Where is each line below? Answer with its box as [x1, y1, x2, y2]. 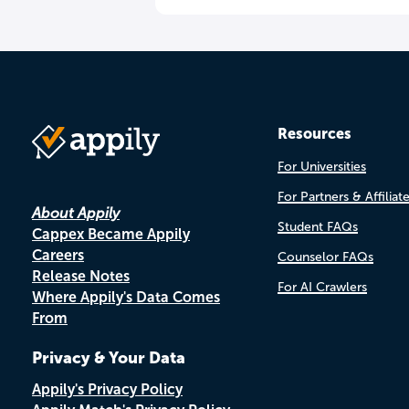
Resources [277, 125, 351, 142]
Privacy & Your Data [32, 349, 185, 367]
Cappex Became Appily [32, 226, 190, 242]
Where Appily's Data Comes [32, 289, 220, 305]
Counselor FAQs [277, 250, 373, 264]
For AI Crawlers [277, 280, 367, 294]
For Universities [277, 160, 366, 173]
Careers [32, 247, 84, 263]
